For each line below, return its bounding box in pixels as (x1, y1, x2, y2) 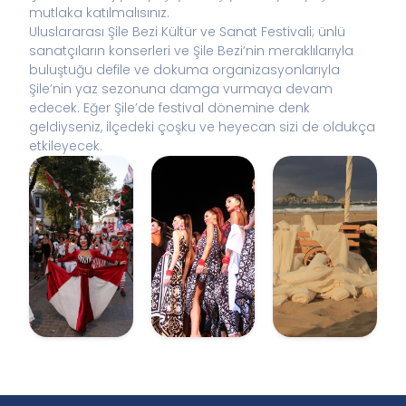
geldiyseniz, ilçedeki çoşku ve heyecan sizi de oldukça (29, 118, 375, 136)
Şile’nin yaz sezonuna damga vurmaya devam (29, 80, 333, 98)
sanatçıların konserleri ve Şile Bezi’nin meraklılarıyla (29, 42, 353, 60)
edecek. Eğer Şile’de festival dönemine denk (29, 99, 310, 117)
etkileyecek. (29, 137, 102, 155)
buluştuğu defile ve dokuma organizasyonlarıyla (29, 61, 340, 79)
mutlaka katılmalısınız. (29, 4, 169, 22)
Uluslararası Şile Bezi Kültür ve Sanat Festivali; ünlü (29, 23, 345, 41)
